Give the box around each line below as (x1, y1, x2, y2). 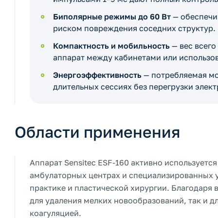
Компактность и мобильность (53, 41, 170, 51)
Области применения (15, 123, 180, 141)
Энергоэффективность (53, 70, 142, 80)
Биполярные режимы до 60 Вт (53, 12, 171, 21)
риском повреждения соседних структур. (53, 23, 216, 33)
